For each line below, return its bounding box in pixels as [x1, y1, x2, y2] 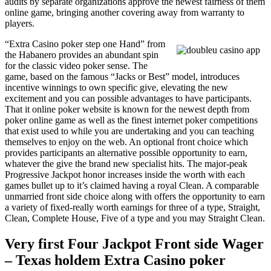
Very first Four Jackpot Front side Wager [5, 236, 264, 252]
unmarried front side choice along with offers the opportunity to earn [5, 191, 265, 202]
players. [5, 18, 34, 29]
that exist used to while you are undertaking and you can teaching [5, 126, 254, 137]
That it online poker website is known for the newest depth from [5, 104, 249, 115]
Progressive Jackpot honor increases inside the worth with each [5, 169, 245, 180]
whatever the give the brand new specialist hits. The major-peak [5, 158, 247, 169]
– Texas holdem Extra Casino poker [5, 252, 226, 269]
